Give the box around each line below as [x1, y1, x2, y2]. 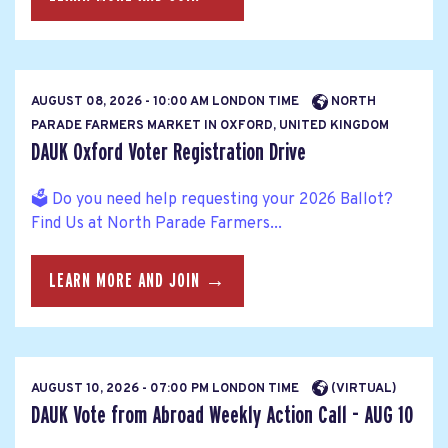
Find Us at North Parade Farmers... [31, 214, 282, 235]
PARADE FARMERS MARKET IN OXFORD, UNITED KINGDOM [31, 117, 389, 134]
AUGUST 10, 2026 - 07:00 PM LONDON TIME [31, 380, 302, 397]
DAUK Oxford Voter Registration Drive [31, 139, 306, 165]
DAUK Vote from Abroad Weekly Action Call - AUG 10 [31, 402, 413, 428]
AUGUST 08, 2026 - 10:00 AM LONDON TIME [31, 93, 302, 110]
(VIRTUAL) [328, 380, 397, 397]
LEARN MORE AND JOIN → [49, 271, 226, 292]
